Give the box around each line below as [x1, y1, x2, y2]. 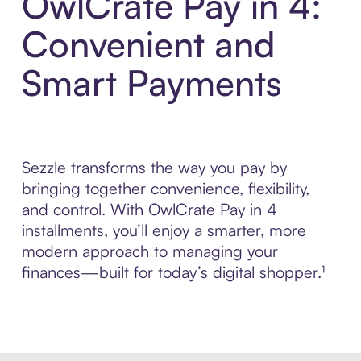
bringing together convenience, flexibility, [21, 178, 309, 199]
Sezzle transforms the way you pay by [21, 157, 287, 178]
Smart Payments [21, 60, 282, 106]
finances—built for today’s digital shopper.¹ [21, 262, 325, 283]
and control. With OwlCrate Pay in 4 [21, 199, 277, 220]
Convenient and [21, 22, 275, 67]
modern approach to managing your [21, 241, 278, 262]
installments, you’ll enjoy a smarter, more [21, 220, 306, 241]
